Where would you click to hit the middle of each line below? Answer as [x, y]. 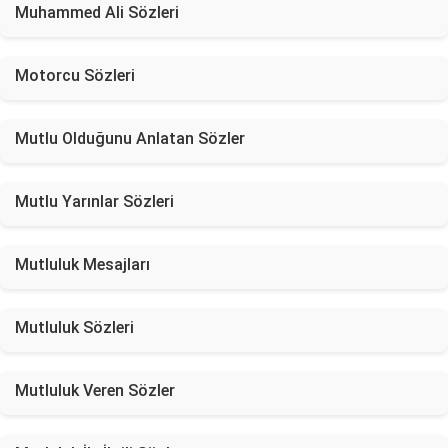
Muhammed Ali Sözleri [97, 12]
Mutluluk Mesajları [82, 264]
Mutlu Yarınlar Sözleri [94, 201]
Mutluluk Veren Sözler [95, 390]
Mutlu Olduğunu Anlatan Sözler [130, 138]
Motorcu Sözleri [75, 75]
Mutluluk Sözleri [74, 327]
